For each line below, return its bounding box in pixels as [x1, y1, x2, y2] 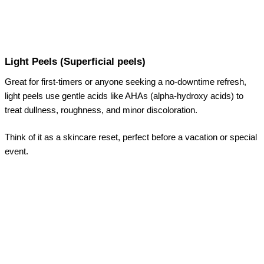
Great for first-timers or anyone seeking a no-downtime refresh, [5, 77, 246, 87]
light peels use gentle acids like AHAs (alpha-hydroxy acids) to [5, 91, 243, 101]
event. [5, 147, 28, 157]
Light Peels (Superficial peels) [5, 55, 146, 67]
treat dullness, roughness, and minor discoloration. [5, 105, 197, 115]
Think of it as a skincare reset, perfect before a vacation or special [5, 133, 257, 143]
